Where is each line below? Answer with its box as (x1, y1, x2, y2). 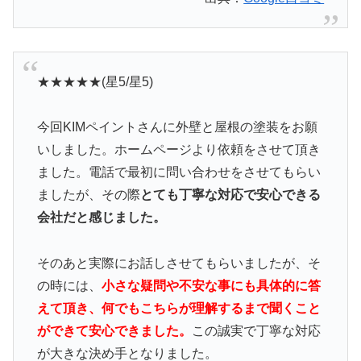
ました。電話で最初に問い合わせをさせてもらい (36, 165, 321, 180)
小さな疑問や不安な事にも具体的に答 (101, 279, 321, 293)
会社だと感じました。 (36, 210, 166, 225)
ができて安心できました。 (36, 324, 192, 338)
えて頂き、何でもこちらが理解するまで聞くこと (36, 301, 321, 316)
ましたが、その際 (36, 188, 140, 202)
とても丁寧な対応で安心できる (139, 188, 321, 202)
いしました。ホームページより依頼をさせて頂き (36, 143, 321, 157)
